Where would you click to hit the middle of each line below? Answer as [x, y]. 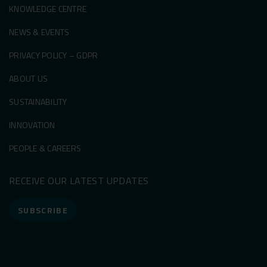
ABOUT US [28, 78]
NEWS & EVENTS [39, 32]
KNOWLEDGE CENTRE [48, 9]
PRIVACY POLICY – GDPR [54, 55]
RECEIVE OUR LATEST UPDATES [79, 181]
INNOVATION [32, 125]
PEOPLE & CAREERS [45, 148]
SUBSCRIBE [43, 210]
